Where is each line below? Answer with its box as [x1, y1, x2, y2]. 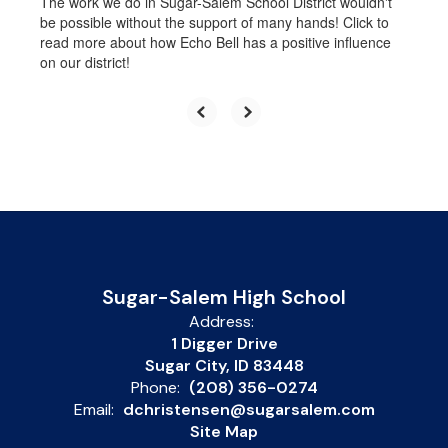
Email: [73, 398, 114, 420]
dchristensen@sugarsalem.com [122, 398, 375, 420]
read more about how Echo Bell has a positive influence [40, 31, 391, 52]
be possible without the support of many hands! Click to [40, 11, 389, 32]
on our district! [40, 51, 130, 72]
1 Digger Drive [170, 332, 278, 354]
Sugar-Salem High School [102, 283, 346, 310]
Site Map [190, 420, 258, 442]
